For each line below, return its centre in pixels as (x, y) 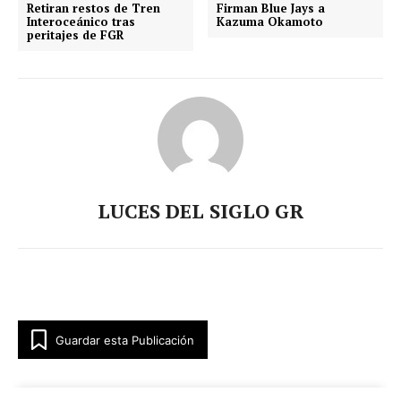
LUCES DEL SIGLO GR (200, 211)
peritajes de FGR (75, 35)
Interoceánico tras (81, 22)
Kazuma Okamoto (270, 22)
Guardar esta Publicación (125, 340)
